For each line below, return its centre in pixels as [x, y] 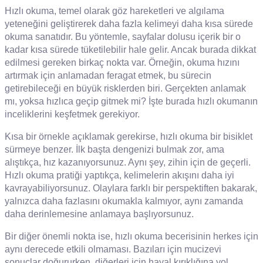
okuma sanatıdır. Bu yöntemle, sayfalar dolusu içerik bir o [123, 37]
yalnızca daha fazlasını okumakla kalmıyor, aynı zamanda [124, 201]
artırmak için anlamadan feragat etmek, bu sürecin [108, 76]
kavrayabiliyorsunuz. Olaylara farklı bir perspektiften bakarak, [131, 188]
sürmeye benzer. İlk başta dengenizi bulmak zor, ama [114, 150]
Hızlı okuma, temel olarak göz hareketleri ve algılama [114, 11]
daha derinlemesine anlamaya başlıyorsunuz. [99, 214]
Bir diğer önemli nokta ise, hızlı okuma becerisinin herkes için [131, 237]
